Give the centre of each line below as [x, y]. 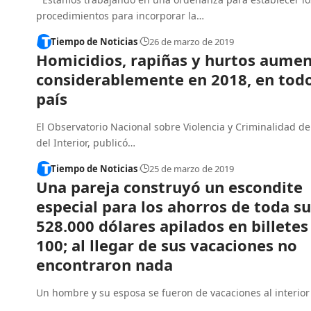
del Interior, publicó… [86, 143]
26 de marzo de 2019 [191, 42]
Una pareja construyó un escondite [169, 186]
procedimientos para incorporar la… [120, 16]
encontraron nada [104, 264]
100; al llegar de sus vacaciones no [167, 245]
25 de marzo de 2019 [191, 169]
